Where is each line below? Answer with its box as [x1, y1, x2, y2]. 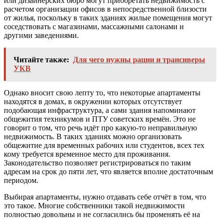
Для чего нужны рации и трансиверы [73, 55, 205, 64]
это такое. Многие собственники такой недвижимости [4, 201, 185, 210]
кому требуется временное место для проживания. [4, 149, 170, 158]
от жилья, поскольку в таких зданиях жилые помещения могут [4, 13, 212, 22]
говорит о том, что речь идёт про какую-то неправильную [4, 123, 197, 132]
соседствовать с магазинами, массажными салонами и [4, 22, 184, 31]
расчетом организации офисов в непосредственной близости [4, 4, 207, 13]
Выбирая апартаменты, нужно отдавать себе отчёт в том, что [4, 192, 206, 201]
